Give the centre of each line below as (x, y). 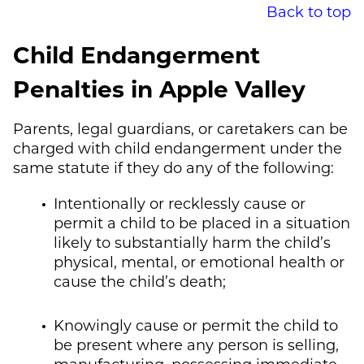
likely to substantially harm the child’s (192, 242)
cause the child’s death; (140, 281)
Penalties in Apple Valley (159, 88)
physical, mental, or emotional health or (199, 261)
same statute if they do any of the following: (173, 167)
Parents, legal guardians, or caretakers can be (180, 128)
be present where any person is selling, (196, 344)
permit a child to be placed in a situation (202, 222)
